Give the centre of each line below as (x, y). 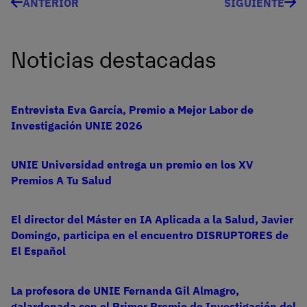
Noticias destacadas (113, 58)
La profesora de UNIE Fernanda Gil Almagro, (125, 290)
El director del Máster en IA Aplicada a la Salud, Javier (152, 220)
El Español (38, 251)
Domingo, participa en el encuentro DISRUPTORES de (150, 235)
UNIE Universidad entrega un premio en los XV (132, 165)
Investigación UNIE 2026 (77, 126)
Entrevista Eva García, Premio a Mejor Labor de (132, 110)
